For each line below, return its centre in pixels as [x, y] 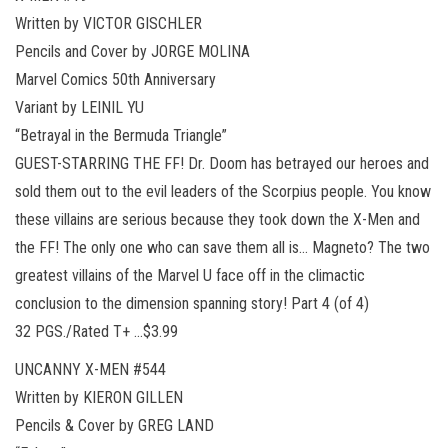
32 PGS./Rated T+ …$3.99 [96, 331]
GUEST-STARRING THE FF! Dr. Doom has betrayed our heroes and [222, 163]
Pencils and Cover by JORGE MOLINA [132, 51]
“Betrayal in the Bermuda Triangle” [121, 135]
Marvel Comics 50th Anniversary [115, 79]
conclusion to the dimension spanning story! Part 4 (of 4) [192, 303]
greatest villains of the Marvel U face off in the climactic [190, 275]
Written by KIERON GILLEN [99, 397]
